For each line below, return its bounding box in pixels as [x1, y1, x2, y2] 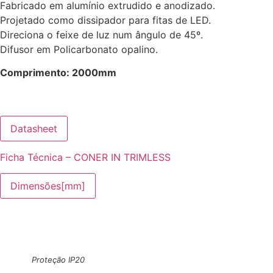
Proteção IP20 [32, 254, 85, 264]
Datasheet [10, 122, 57, 135]
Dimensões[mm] [10, 180, 85, 193]
